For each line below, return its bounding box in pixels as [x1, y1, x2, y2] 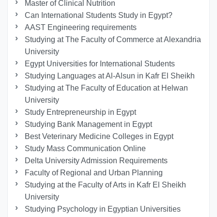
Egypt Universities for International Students [25, 60, 175, 68]
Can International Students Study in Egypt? [25, 11, 173, 20]
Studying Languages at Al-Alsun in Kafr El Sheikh [25, 72, 195, 80]
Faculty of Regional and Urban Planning [25, 169, 163, 177]
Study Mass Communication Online [25, 144, 146, 153]
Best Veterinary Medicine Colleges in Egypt [25, 132, 174, 141]
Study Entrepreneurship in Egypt [25, 108, 137, 117]
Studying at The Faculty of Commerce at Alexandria [25, 35, 201, 44]
